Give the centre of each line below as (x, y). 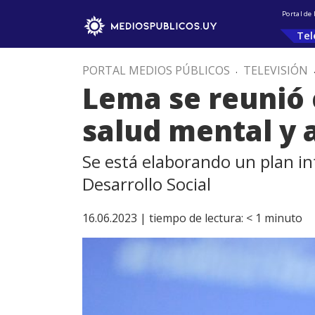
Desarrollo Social (147, 184)
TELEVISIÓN (276, 70)
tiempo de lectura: (196, 218)
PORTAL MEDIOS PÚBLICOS (156, 70)
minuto (283, 218)
